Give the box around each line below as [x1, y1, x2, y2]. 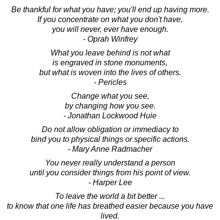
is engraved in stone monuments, [53, 58, 167, 67]
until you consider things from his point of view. [29, 168, 191, 177]
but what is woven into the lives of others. [39, 68, 181, 77]
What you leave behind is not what [50, 48, 170, 57]
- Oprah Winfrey [82, 34, 137, 43]
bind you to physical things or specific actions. [30, 135, 190, 143]
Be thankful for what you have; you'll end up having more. [11, 5, 209, 14]
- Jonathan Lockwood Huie [63, 111, 157, 120]
